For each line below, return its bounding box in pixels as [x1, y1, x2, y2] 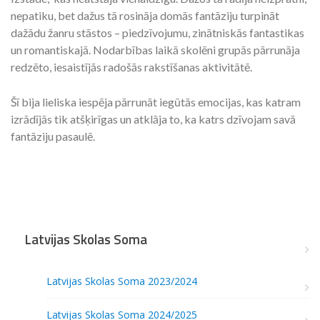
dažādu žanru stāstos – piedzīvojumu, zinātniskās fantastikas [11, 26, 304, 39]
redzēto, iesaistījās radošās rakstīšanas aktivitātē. [11, 60, 252, 74]
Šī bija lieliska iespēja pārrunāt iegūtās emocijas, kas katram [11, 95, 301, 109]
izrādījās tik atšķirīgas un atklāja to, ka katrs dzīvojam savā [11, 112, 296, 126]
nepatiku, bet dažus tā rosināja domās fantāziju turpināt [11, 9, 279, 22]
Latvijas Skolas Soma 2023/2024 [46, 274, 197, 289]
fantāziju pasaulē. [11, 129, 95, 143]
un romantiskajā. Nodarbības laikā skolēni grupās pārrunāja [11, 43, 300, 56]
